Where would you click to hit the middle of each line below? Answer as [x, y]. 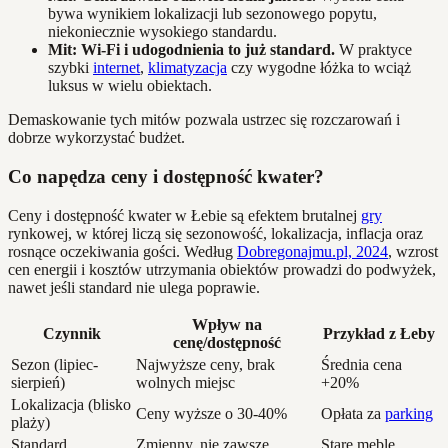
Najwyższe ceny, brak [205, 364]
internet [116, 68]
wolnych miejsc [185, 382]
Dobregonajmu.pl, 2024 [312, 251]
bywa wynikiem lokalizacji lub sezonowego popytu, [212, 14]
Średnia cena [361, 364]
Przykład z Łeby [379, 333]
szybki [70, 68]
